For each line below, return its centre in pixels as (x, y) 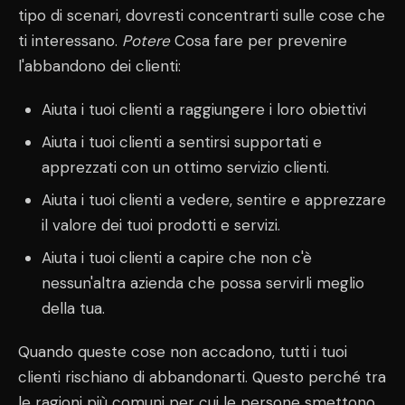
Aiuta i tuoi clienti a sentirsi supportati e (181, 142)
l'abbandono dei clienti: (99, 66)
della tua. (73, 309)
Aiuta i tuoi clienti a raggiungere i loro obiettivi (203, 110)
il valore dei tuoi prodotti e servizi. (160, 226)
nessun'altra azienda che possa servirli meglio (202, 283)
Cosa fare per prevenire (259, 41)
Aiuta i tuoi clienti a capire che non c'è (176, 258)
